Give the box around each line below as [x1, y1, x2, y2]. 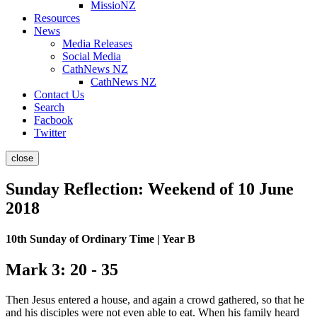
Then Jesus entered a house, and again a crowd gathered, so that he [6, 294, 304, 306]
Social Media [62, 50, 121, 62]
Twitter [34, 127, 66, 139]
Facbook [34, 114, 73, 126]
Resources [34, 12, 80, 24]
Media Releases [62, 38, 132, 50]
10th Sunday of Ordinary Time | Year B [6, 233, 195, 246]
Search [34, 101, 64, 113]
